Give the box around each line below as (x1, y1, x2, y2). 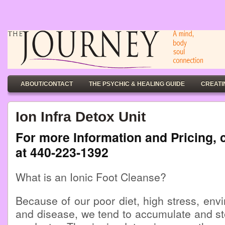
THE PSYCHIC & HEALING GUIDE (89, 80, 185, 87)
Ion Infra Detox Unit (16, 108, 146, 125)
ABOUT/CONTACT (21, 80, 73, 87)
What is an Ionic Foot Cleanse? (16, 169, 166, 184)
